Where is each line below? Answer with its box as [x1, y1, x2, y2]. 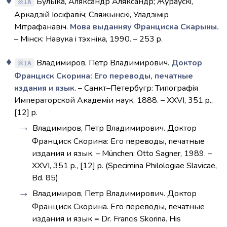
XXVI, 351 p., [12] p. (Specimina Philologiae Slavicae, [32, 160, 217, 171]
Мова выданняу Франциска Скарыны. [70, 21, 219, 32]
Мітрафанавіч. [14, 21, 70, 32]
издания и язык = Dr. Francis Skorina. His [32, 213, 181, 224]
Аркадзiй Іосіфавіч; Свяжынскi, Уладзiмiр [14, 9, 169, 20]
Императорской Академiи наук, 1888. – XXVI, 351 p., [14, 95, 213, 106]
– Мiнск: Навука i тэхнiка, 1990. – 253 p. [14, 33, 163, 45]
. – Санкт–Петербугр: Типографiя [74, 83, 198, 94]
